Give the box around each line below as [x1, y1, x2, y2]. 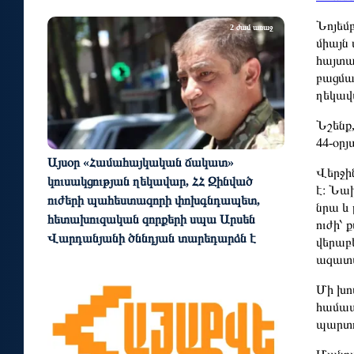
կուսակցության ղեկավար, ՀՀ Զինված [47, 175, 253, 189]
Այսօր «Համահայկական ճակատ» [47, 156, 234, 170]
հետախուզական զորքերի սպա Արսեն [47, 213, 255, 227]
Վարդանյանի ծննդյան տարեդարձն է [47, 232, 256, 246]
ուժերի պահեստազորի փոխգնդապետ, [47, 194, 260, 208]
